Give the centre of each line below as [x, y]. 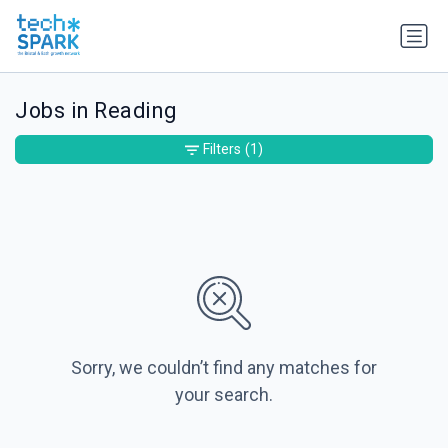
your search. [224, 395]
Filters [222, 149]
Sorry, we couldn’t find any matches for [224, 368]
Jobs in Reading [96, 111]
